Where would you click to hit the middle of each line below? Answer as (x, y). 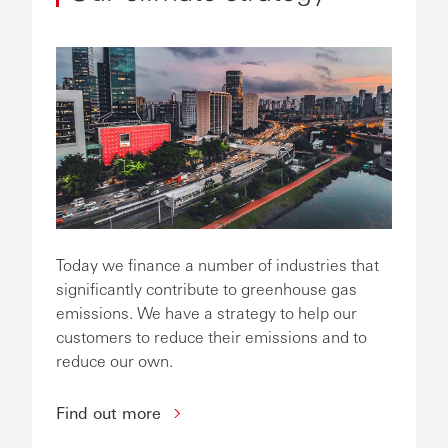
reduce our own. (116, 360)
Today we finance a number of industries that (217, 264)
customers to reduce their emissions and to (211, 336)
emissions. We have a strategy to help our (206, 312)
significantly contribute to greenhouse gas (206, 288)
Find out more (111, 412)
